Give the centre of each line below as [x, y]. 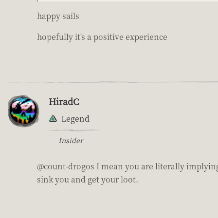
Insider [71, 140]
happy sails [58, 16]
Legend [75, 118]
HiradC [64, 101]
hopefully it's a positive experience [102, 36]
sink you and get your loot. [88, 179]
